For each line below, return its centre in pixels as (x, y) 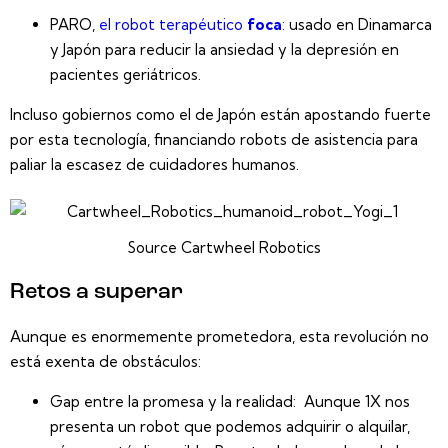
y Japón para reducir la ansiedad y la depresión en (224, 49)
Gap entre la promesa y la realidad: (175, 401)
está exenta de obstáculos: (105, 361)
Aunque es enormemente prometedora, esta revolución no (219, 336)
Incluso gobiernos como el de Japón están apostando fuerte (220, 114)
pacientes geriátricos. (125, 74)
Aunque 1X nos (355, 401)
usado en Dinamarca (358, 24)
